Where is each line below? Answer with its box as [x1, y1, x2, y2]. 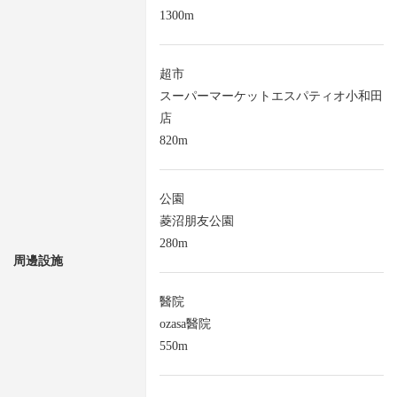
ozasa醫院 [160, 317, 211, 331]
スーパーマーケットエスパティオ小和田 [160, 90, 383, 104]
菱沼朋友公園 [160, 214, 234, 229]
